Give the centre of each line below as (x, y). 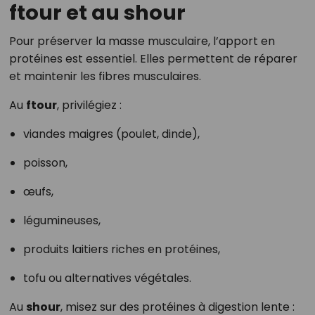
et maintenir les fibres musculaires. (105, 77)
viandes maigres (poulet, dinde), (111, 134)
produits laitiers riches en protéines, (121, 250)
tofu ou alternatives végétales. (107, 278)
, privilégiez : (89, 105)
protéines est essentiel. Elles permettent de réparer (153, 59)
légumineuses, (62, 221)
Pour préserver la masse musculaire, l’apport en (142, 41)
